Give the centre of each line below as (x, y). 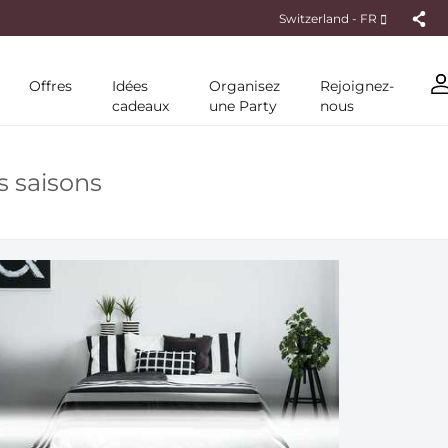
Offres (50, 86)
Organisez (244, 86)
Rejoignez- (357, 86)
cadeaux (140, 106)
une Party (243, 106)
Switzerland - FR (329, 18)
